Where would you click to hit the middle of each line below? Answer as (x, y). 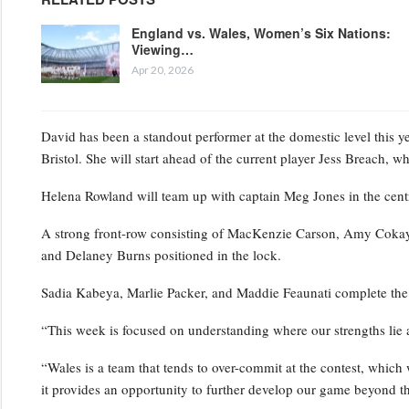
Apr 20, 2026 (162, 69)
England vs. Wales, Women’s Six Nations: (261, 32)
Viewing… (162, 49)
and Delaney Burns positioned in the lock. (161, 254)
